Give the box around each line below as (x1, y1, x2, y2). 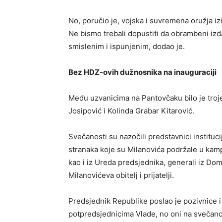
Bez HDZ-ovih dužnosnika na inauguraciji (68, 67, 217, 77)
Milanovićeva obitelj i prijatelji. (68, 170, 174, 180)
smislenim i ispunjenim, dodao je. (68, 41, 185, 51)
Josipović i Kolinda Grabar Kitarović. (68, 106, 194, 115)
